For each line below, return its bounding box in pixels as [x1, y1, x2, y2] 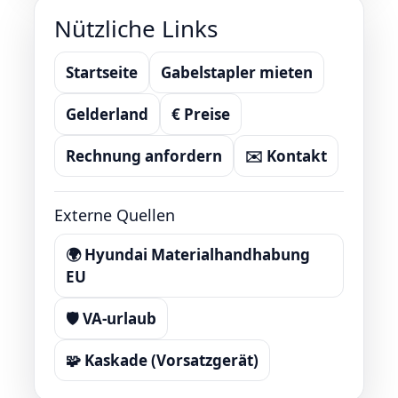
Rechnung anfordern [66, 146, 222, 166]
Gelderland [66, 104, 148, 124]
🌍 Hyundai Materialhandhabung [66, 244, 310, 265]
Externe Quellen [54, 204, 175, 226]
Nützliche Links [54, 12, 218, 44]
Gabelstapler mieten [161, 62, 313, 83]
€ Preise [171, 104, 230, 124]
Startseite [66, 62, 138, 83]
